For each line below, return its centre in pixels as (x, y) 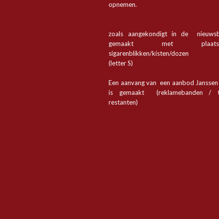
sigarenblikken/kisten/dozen (149, 53)
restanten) (123, 102)
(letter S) (121, 63)
